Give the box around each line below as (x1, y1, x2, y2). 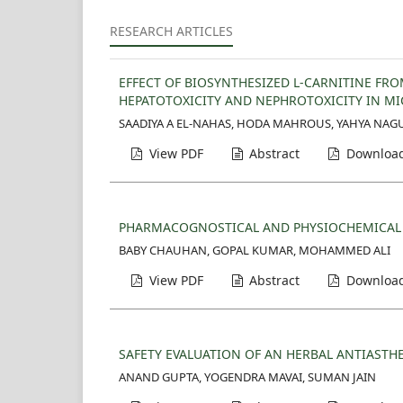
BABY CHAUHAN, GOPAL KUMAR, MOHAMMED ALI (119, 242, 390, 258)
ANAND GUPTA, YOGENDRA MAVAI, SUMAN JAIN (119, 369, 376, 385)
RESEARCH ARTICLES (110, 22, 233, 40)
